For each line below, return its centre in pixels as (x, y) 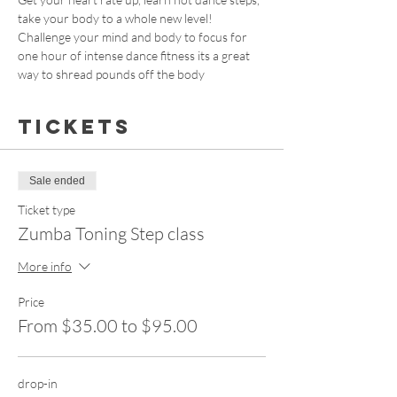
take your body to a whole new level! (117, 18)
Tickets (74, 127)
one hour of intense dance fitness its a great (135, 55)
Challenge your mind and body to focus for (134, 37)
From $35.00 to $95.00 (108, 326)
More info (45, 266)
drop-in (38, 383)
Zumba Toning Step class (111, 234)
